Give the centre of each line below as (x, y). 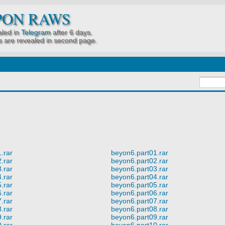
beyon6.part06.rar (140, 193)
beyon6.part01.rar (140, 152)
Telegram (36, 32)
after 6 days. (72, 32)
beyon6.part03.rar (140, 168)
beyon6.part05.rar (140, 185)
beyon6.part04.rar (140, 177)
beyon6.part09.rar (140, 217)
